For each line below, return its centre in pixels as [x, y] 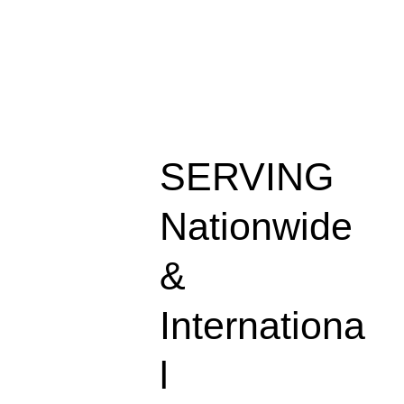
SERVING [247, 176]
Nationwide [257, 227]
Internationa [263, 326]
